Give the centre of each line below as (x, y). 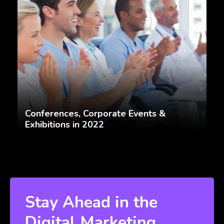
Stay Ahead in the (91, 202)
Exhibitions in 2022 (64, 125)
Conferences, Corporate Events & (95, 114)
